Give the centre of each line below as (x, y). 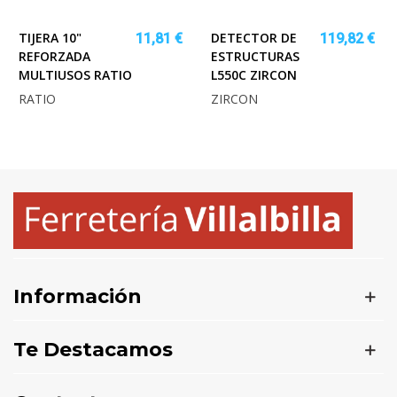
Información (78, 297)
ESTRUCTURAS (255, 57)
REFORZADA (54, 57)
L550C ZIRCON (254, 75)
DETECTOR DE (254, 38)
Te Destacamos (93, 350)
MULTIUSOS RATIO (75, 75)
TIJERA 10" (50, 38)
